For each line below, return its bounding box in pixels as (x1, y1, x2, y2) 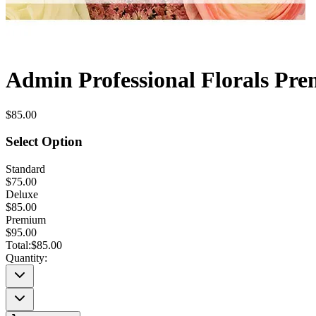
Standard (6, 163, 45, 176)
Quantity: (6, 252, 47, 265)
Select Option (6, 134, 83, 150)
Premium (6, 214, 46, 226)
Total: (6, 239, 31, 252)
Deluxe (6, 188, 38, 201)
